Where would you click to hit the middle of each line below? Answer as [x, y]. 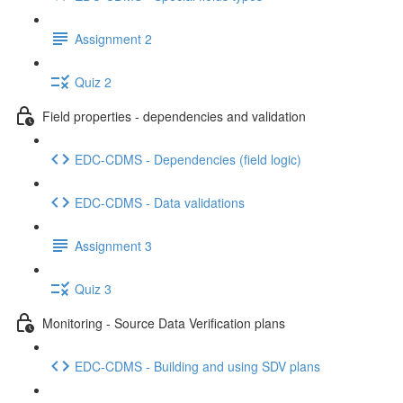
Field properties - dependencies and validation [174, 116]
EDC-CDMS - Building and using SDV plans [197, 366]
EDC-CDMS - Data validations [160, 202]
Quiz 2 [93, 81]
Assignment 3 [113, 245]
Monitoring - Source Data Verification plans [164, 322]
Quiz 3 [93, 288]
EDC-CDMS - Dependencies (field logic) [188, 159]
